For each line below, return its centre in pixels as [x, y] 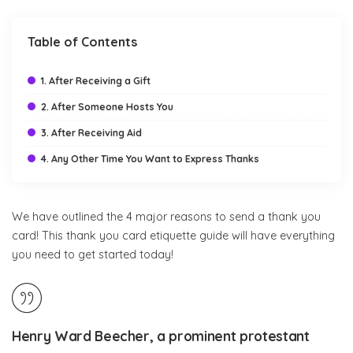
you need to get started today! [93, 255]
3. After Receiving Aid [91, 133]
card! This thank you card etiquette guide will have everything [173, 236]
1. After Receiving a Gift [96, 81]
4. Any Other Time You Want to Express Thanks [150, 159]
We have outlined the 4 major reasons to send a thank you [166, 217]
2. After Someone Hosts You [107, 107]
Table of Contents [82, 42]
